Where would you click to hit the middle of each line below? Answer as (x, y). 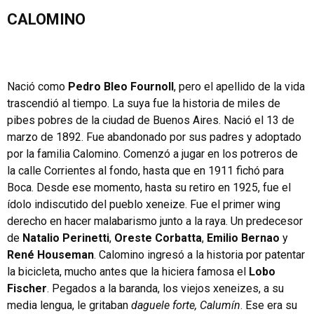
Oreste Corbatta (158, 238)
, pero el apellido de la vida (239, 87)
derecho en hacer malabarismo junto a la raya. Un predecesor (155, 221)
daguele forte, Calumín (186, 305)
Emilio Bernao (243, 238)
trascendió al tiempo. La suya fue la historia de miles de (144, 103)
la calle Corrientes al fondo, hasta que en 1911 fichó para (145, 171)
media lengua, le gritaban (69, 305)
